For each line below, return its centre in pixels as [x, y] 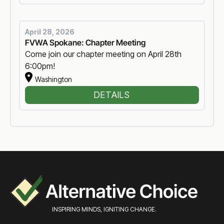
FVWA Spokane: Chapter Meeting [85, 43]
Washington [53, 79]
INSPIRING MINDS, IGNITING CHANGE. [104, 209]
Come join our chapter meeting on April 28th [103, 54]
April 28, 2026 [50, 32]
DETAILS [112, 94]
